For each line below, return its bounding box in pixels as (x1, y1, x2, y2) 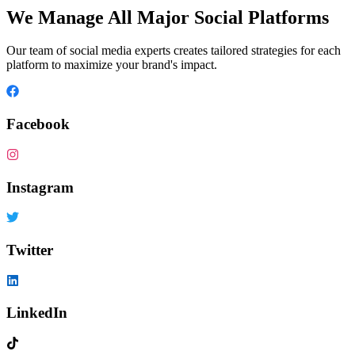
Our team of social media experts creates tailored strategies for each (6, 44, 341, 58)
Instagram (6, 178, 74, 196)
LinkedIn (6, 304, 67, 322)
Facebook (6, 116, 70, 133)
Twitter (6, 242, 53, 259)
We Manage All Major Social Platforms (6, 6, 329, 28)
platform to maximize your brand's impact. (6, 58, 217, 72)
